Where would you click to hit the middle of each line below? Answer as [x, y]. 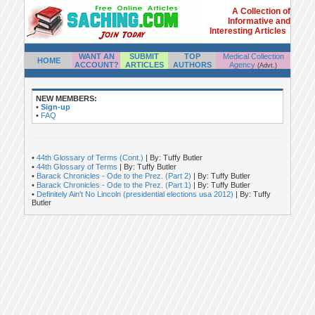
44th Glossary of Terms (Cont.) [91, 157]
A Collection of [261, 11]
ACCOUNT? [96, 65]
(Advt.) [267, 65]
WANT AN [96, 56]
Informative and [259, 21]
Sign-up [56, 107]
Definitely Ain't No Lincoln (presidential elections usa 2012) [136, 194]
